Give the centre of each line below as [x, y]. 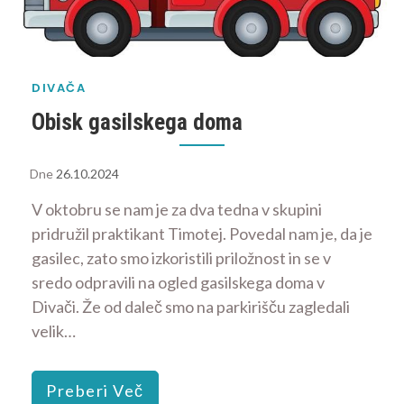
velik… [54, 331]
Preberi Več [95, 391]
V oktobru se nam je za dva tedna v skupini [177, 210]
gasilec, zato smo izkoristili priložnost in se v [181, 258]
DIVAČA [59, 88]
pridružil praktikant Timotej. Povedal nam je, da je [202, 234]
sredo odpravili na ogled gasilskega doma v [178, 283]
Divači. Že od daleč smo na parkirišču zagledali [191, 307]
